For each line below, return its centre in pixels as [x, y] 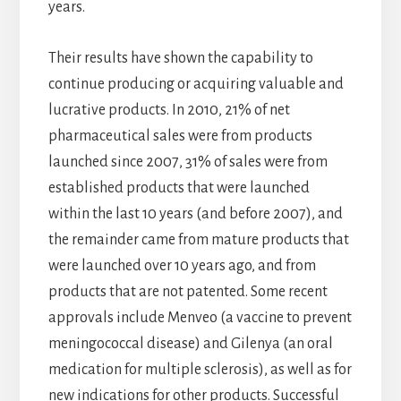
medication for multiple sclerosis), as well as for [200, 370]
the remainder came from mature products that [198, 240]
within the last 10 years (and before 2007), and [195, 214]
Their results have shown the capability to [180, 59]
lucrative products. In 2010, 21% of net [169, 111]
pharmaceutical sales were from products [180, 137]
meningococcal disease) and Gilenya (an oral [190, 344]
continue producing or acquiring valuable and [196, 85]
